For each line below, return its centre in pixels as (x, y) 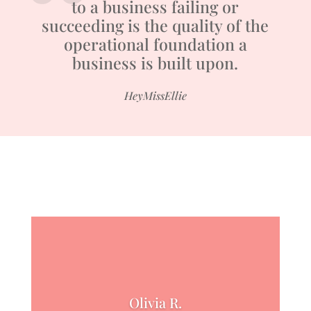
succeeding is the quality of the (155, 26)
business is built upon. (155, 63)
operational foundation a (155, 44)
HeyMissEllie (155, 96)
